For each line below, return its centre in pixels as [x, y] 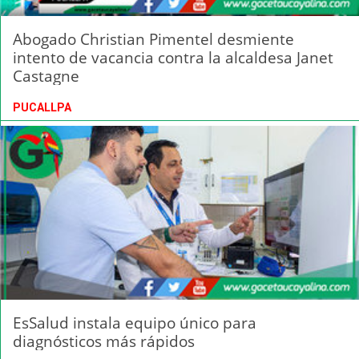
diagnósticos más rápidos [104, 341]
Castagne [46, 76]
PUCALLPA [42, 108]
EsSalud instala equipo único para [135, 322]
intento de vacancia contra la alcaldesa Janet [173, 58]
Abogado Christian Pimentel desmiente [153, 39]
